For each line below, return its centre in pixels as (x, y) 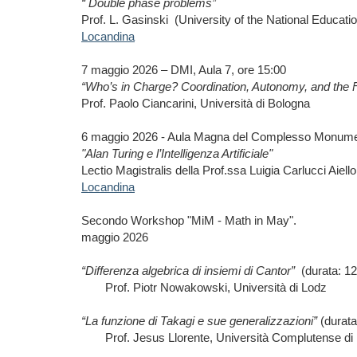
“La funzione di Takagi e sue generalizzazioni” (199, 321)
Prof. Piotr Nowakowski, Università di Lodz (216, 287)
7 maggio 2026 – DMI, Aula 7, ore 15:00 (184, 70)
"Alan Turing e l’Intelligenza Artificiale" (177, 153)
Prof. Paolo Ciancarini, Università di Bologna (196, 103)
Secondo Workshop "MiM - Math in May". (190, 220)
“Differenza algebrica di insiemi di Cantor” (188, 271)
